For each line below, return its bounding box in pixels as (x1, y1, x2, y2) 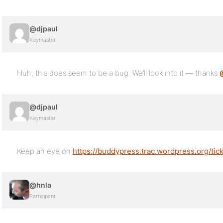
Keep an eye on (17, 146, 73, 156)
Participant (29, 193, 56, 200)
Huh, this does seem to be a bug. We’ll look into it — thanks (17, 68, 220, 78)
